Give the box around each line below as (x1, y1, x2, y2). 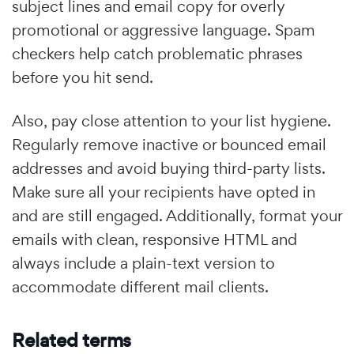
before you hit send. (12, 67, 153, 88)
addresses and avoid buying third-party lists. (12, 158, 326, 179)
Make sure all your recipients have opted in (12, 182, 315, 202)
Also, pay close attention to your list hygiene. (12, 111, 331, 131)
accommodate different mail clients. (12, 277, 269, 297)
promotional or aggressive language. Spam (12, 20, 315, 40)
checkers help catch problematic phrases (12, 43, 303, 64)
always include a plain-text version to (12, 253, 275, 273)
